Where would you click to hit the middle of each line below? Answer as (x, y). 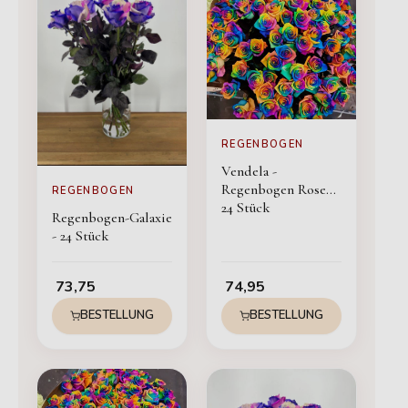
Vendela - (249, 172)
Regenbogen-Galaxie (112, 217)
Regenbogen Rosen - (281, 190)
